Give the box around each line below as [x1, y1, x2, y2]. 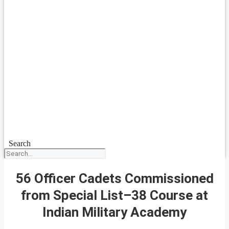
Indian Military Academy [42, 204, 187, 220]
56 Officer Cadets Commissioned [15, 170, 214, 186]
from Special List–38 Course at [21, 187, 208, 203]
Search [8, 139, 31, 148]
